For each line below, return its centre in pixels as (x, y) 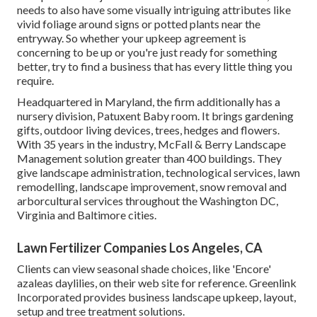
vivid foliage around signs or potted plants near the (139, 24)
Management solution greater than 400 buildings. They (149, 158)
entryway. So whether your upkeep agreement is (132, 38)
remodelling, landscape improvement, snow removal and (152, 187)
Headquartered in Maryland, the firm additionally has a (149, 102)
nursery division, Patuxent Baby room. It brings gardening (155, 116)
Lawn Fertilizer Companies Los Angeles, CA (140, 248)
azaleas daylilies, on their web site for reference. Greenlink (157, 283)
